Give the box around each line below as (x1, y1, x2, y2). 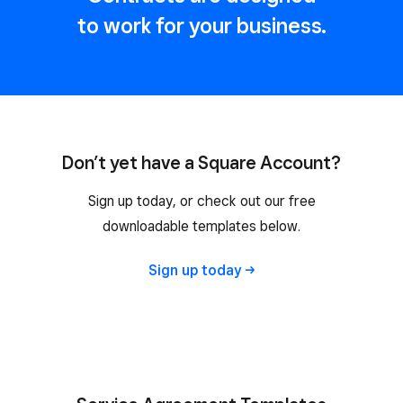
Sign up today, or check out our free (87, 193, 316, 210)
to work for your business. (76, 13, 327, 40)
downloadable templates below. (103, 218, 300, 236)
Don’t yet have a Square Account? (62, 152, 341, 175)
